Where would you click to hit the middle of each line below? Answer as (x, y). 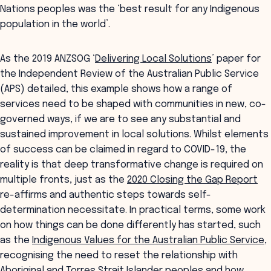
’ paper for (236, 59)
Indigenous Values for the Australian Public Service (148, 240)
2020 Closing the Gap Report (192, 180)
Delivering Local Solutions (153, 59)
